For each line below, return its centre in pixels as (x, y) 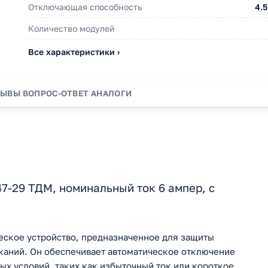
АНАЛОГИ (112, 94)
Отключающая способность (85, 7)
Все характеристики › (74, 52)
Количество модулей (71, 29)
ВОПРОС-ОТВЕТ (56, 94)
